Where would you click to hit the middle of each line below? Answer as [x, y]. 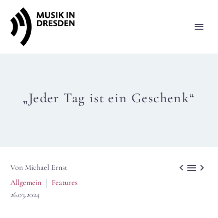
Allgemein [26, 182]
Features [64, 182]
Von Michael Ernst [39, 167]
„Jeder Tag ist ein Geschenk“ [109, 98]
